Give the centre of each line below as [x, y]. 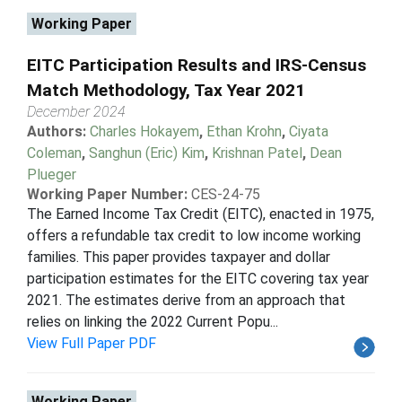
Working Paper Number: [107, 194]
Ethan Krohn [244, 131]
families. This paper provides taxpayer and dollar [179, 257]
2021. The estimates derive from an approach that [186, 300]
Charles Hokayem [144, 131]
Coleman [54, 153]
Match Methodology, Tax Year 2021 [166, 90]
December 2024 [76, 111]
